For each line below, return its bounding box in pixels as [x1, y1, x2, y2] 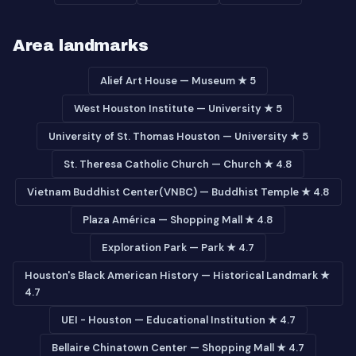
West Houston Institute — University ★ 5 [74, 102, 282, 115]
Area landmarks [13, 37, 149, 54]
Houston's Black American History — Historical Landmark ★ [25, 269, 330, 282]
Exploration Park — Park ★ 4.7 [102, 241, 254, 254]
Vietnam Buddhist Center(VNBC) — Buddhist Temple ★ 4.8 [26, 185, 330, 199]
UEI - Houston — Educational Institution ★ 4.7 [60, 313, 296, 327]
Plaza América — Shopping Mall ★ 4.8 [83, 213, 273, 226]
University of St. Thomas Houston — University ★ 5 [48, 130, 308, 143]
